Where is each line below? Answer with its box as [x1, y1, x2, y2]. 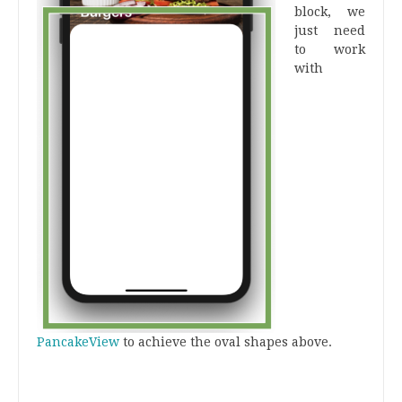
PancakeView [37, 335, 119, 350]
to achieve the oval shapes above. [119, 335, 332, 350]
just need [294, 23, 365, 39]
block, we [294, 4, 365, 20]
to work [294, 42, 365, 57]
